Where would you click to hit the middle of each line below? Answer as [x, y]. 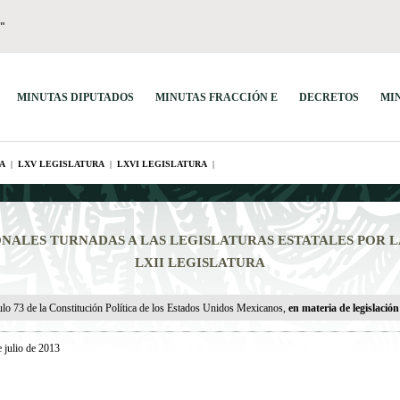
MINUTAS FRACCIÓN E [217, 97]
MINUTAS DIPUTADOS [75, 97]
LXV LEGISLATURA [61, 164]
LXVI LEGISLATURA [162, 164]
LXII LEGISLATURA [200, 262]
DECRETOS [329, 97]
